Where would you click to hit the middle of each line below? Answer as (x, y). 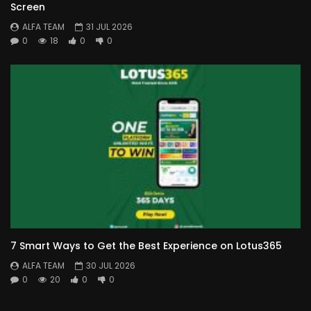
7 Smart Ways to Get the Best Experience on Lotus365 (146, 246)
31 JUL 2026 (109, 26)
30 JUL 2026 (111, 266)
